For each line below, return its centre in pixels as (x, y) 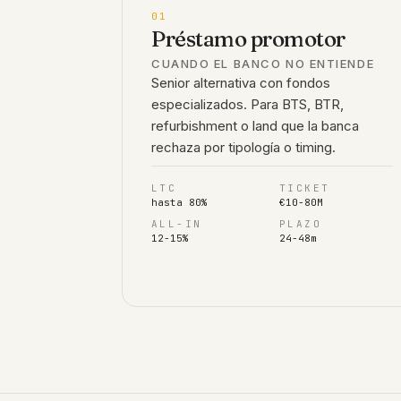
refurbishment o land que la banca (255, 126)
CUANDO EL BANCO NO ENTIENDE (263, 64)
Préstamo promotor (248, 39)
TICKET (305, 188)
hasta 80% (179, 202)
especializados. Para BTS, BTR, (247, 104)
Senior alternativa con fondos (241, 83)
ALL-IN (177, 224)
